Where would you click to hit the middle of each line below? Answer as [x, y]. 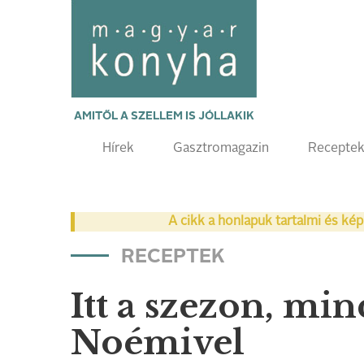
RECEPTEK [173, 258]
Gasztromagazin [221, 149]
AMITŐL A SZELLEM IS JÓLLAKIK [164, 116]
